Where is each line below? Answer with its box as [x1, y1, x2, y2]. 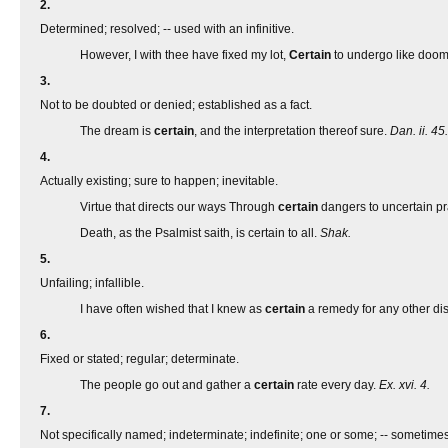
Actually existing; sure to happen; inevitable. [40, 174, 278, 188]
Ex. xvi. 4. [379, 378, 430, 392]
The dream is [80, 124, 154, 138]
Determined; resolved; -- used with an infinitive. [40, 22, 294, 36]
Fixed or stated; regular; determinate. [40, 352, 239, 366]
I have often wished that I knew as [80, 302, 265, 316]
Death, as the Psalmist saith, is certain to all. [80, 226, 320, 240]
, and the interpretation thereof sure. [194, 124, 390, 138]
